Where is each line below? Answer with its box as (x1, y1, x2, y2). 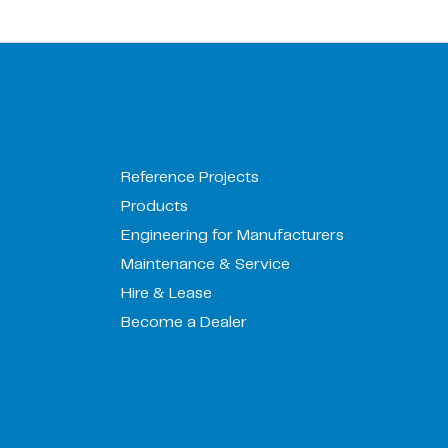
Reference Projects (120, 170, 259, 185)
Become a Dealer (120, 315, 247, 330)
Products (120, 199, 188, 214)
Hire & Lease (120, 286, 212, 301)
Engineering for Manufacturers (120, 228, 344, 243)
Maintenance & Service (120, 257, 290, 272)
